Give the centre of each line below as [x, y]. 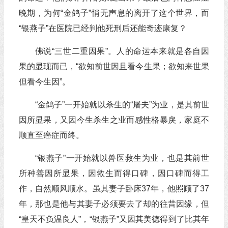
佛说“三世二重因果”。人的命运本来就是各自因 [122, 51]
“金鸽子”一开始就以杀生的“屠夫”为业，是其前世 [122, 105]
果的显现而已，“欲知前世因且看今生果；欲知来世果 [114, 66]
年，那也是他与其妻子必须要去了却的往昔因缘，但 [114, 204]
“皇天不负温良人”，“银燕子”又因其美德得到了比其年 [114, 219]
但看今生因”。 [44, 82]
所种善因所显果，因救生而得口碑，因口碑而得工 [114, 173]
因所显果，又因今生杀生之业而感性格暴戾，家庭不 [114, 120]
